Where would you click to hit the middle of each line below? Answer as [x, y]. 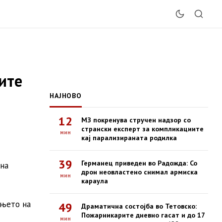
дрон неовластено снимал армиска [139, 172]
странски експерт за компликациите [142, 129]
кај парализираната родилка [129, 138]
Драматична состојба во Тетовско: [139, 206]
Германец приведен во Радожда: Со [139, 163]
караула [95, 181]
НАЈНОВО [66, 96]
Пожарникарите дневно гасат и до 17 [143, 215]
